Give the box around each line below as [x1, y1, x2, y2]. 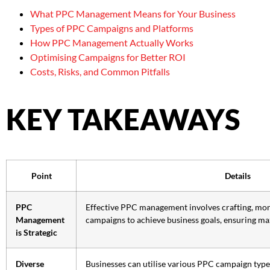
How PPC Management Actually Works [30, 37, 193, 49]
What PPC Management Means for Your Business [30, 8, 236, 20]
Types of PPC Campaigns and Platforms [30, 22, 193, 34]
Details [224, 171, 251, 181]
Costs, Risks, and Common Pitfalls [30, 66, 170, 78]
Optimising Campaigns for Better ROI [30, 51, 186, 63]
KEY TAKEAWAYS [6, 102, 240, 137]
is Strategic [16, 227, 57, 238]
